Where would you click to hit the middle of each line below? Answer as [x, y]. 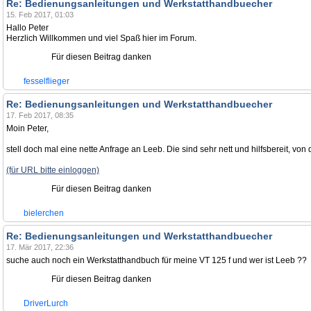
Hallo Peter [27, 28]
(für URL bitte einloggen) [53, 170]
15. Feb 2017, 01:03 [40, 15]
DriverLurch [46, 303]
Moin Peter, [27, 128]
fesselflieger [47, 81]
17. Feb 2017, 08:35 [40, 115]
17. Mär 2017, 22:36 [40, 247]
